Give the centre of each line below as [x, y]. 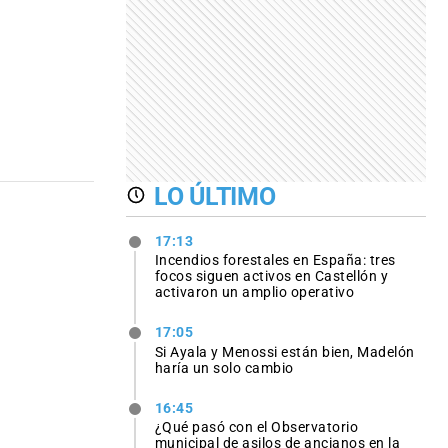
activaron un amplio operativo [254, 292]
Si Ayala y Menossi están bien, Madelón [284, 351]
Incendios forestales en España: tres [275, 260]
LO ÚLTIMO [215, 197]
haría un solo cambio [224, 367]
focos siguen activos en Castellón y [271, 276]
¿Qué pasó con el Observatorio [256, 426]
